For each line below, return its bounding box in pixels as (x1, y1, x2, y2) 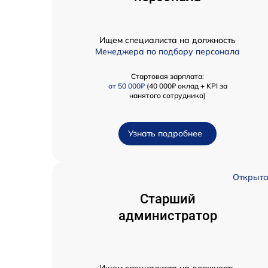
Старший (139, 191, 196, 207)
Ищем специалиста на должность (99, 35, 236, 46)
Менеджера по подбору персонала (95, 46, 240, 57)
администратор (118, 208, 217, 224)
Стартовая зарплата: (131, 72, 204, 81)
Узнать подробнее (128, 128, 202, 139)
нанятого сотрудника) (129, 91, 206, 100)
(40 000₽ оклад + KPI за (144, 81, 227, 91)
